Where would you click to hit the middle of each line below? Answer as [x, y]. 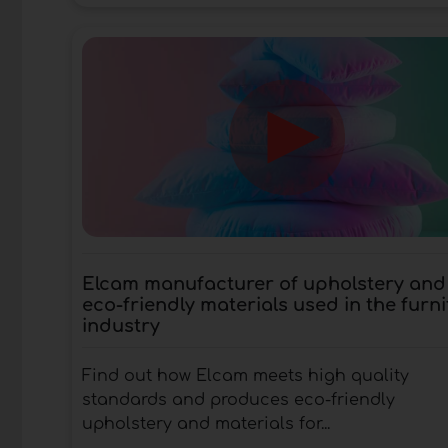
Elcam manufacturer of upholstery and [264, 283]
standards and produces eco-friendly [238, 399]
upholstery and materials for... [206, 423]
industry [121, 325]
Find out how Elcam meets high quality [245, 375]
